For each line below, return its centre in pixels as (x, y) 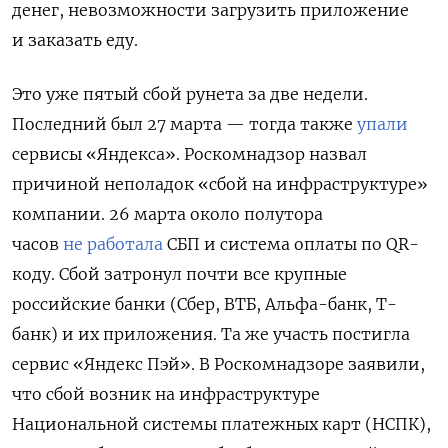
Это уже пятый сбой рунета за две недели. (190, 93)
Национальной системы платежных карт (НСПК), (221, 423)
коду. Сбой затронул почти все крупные (179, 273)
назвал (338, 153)
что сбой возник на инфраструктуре (166, 393)
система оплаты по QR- (319, 243)
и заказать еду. (77, 39)
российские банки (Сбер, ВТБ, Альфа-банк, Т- (204, 303)
